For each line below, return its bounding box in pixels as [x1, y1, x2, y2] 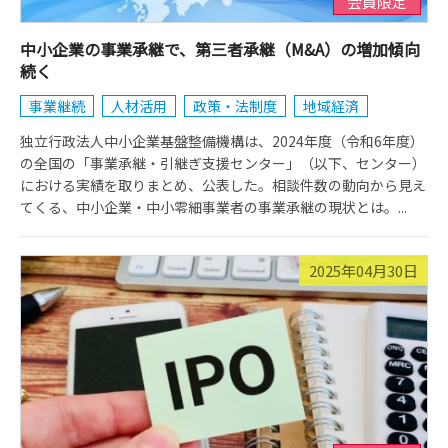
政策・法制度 [193, 96, 277, 116]
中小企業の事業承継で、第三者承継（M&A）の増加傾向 [20, 37, 420, 61]
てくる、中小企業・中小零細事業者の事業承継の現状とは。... [20, 197, 407, 217]
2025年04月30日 [309, 260, 418, 281]
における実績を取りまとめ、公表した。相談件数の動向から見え [20, 175, 426, 195]
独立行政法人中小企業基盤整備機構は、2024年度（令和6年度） [20, 131, 424, 151]
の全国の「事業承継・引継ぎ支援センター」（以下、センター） [20, 153, 426, 173]
